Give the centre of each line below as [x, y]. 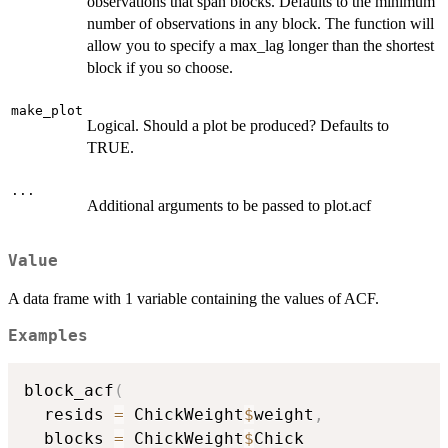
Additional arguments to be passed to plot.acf [229, 205]
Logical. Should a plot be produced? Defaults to [238, 125]
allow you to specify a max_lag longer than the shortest [260, 45]
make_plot [47, 110]
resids [69, 414]
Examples [48, 336]
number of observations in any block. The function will [260, 23]
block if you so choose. [160, 67]
